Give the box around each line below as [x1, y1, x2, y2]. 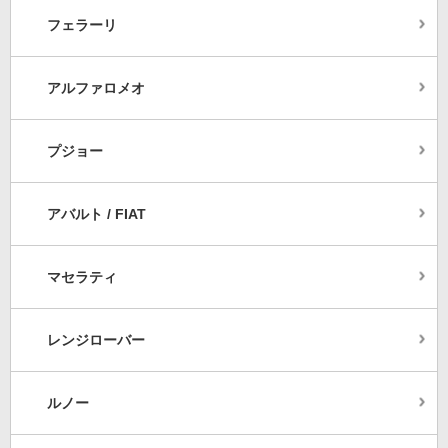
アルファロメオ [47, 80, 145, 97]
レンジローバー [47, 332, 145, 349]
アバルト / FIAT [47, 206, 146, 223]
